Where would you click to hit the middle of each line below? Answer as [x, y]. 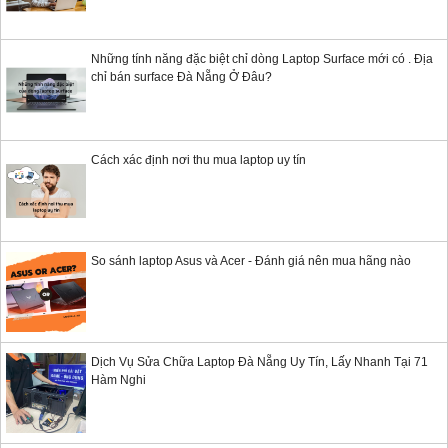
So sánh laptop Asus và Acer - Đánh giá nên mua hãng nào [251, 261]
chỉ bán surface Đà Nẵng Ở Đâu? [181, 77]
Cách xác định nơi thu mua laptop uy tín [198, 160]
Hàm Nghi [118, 380]
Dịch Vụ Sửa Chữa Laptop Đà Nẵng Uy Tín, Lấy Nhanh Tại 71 [259, 362]
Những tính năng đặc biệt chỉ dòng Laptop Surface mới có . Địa [262, 59]
